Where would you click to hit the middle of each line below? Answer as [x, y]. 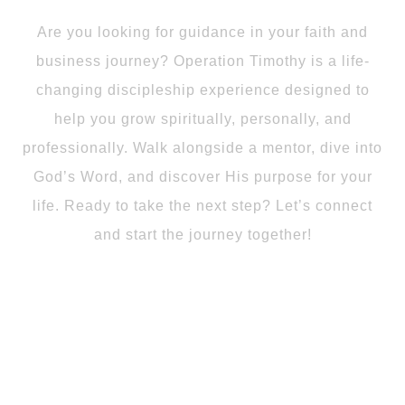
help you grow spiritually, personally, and [202, 119]
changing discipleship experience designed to [202, 90]
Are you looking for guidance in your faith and [202, 33]
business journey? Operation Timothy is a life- [202, 61]
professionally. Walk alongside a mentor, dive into [202, 148]
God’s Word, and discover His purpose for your [202, 177]
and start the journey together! [202, 235]
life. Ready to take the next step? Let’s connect [202, 206]
